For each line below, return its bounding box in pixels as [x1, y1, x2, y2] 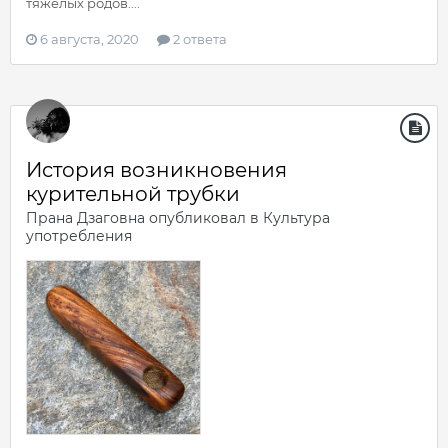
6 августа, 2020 [40, 30, 139, 47]
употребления [26, 226, 132, 245]
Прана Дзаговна [26, 208, 145, 227]
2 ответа [170, 30, 227, 47]
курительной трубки [26, 181, 240, 206]
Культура [263, 208, 330, 227]
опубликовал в [145, 208, 263, 227]
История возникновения [26, 157, 287, 182]
